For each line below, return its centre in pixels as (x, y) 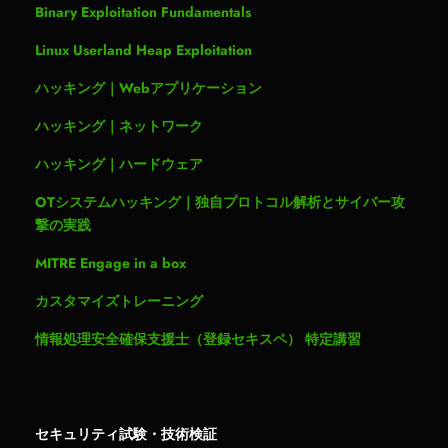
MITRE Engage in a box (110, 262)
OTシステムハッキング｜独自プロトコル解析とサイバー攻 (220, 201)
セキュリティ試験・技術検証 (126, 433)
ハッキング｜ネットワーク (119, 125)
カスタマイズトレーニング (119, 300)
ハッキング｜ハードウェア (119, 163)
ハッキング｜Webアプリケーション (148, 87)
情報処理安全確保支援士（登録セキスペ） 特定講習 (198, 338)
